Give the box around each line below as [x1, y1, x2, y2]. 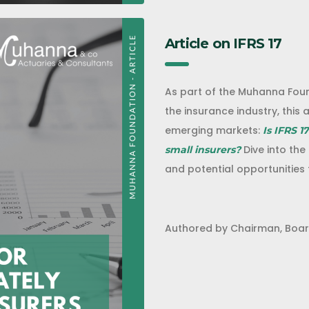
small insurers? [165, 143, 241, 156]
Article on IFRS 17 [165, 35, 282, 52]
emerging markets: [165, 123, 260, 137]
